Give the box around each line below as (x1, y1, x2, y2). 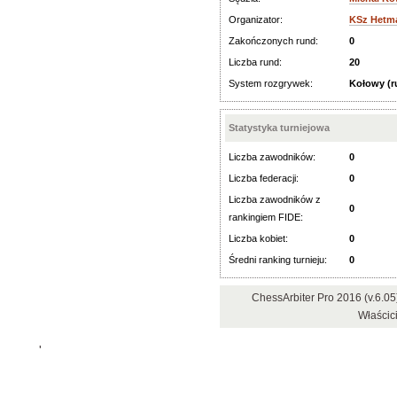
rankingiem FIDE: (229, 212, 303, 222)
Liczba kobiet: (229, 233, 288, 244)
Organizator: (229, 14, 283, 25)
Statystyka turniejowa (229, 122, 330, 133)
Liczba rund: (229, 57, 282, 67)
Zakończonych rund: (229, 35, 318, 46)
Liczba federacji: (229, 173, 299, 183)
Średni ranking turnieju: (229, 254, 327, 265)
